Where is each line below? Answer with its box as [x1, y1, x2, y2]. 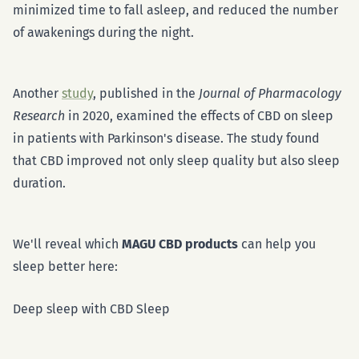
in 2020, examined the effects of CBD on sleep [68, 108, 333, 123]
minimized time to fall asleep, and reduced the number [13, 2, 338, 18]
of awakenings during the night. [13, 25, 194, 40]
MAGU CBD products [122, 236, 238, 252]
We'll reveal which [13, 236, 122, 252]
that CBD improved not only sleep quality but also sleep [13, 153, 340, 168]
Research [13, 108, 68, 123]
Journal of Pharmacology [199, 86, 341, 101]
